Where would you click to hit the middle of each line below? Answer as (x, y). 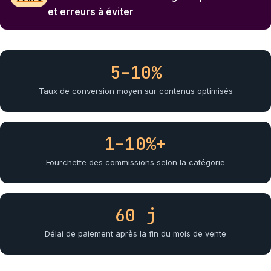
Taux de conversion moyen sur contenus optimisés (135, 91)
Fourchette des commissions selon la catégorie (135, 162)
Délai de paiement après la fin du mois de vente (135, 234)
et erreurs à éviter (91, 12)
